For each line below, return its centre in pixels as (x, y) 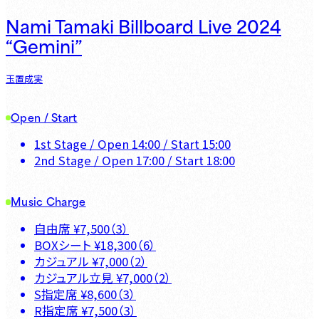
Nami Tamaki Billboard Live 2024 (143, 25)
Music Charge (48, 201)
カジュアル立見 (74, 277)
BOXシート (63, 245)
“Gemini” (44, 45)
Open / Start (44, 116)
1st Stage (61, 144)
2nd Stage (63, 161)
